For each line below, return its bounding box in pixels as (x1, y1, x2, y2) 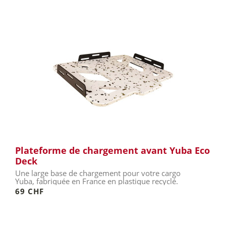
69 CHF (15, 186, 44, 196)
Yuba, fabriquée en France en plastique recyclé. (15, 176, 178, 186)
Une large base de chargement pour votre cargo (15, 168, 181, 178)
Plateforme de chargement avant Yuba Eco (15, 144, 210, 156)
